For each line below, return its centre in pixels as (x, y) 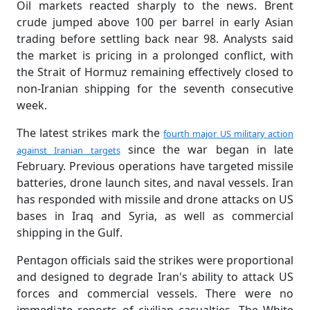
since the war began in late (207, 150)
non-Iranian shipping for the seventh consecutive (155, 89)
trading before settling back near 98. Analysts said (155, 39)
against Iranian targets (69, 151)
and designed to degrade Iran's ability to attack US (155, 277)
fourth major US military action (229, 134)
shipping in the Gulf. (70, 233)
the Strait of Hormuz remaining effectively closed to (155, 72)
